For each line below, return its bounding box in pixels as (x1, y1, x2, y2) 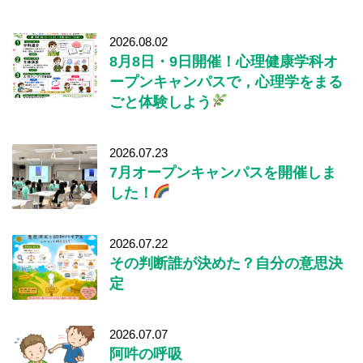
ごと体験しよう (109, 92, 211, 110)
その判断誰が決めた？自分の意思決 (109, 254, 343, 271)
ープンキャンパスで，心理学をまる (109, 72, 343, 90)
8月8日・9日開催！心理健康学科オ (109, 52, 338, 70)
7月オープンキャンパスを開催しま (109, 163, 336, 181)
